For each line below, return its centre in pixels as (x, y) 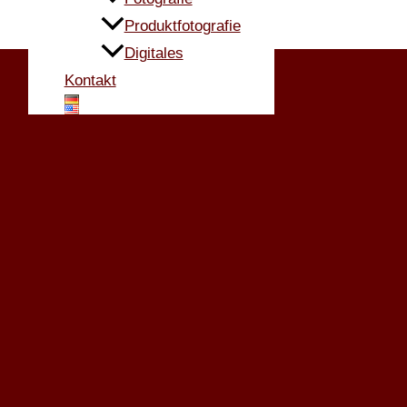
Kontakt (90, 80)
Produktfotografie (182, 25)
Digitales (154, 53)
